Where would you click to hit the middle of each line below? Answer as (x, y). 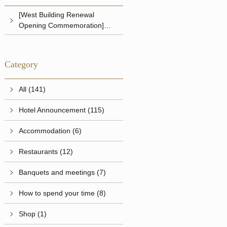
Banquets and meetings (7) (63, 172)
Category (22, 65)
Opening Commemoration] (62, 26)
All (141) (32, 89)
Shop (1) (33, 214)
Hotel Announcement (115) (62, 110)
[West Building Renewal (57, 15)
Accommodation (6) (50, 130)
